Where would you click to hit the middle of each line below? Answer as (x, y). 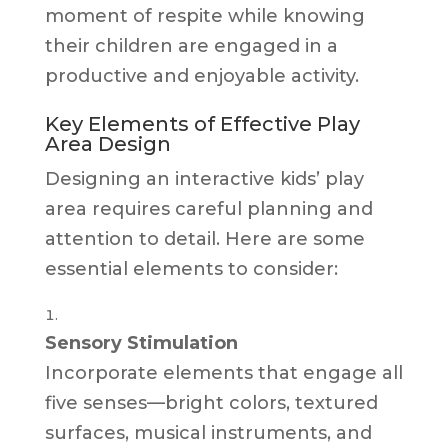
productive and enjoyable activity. (201, 75)
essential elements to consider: (191, 268)
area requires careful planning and (208, 208)
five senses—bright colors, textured (211, 402)
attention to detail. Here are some (204, 238)
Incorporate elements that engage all (223, 372)
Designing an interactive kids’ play (204, 178)
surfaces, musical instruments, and (208, 432)
